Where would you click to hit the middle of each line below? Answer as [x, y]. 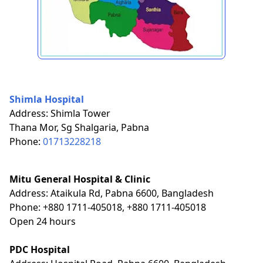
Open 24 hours [43, 221]
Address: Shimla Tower [60, 113]
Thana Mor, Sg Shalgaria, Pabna [79, 127]
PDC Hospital [40, 249]
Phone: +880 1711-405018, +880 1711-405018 [108, 207]
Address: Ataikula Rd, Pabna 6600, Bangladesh [112, 193]
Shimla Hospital [47, 99]
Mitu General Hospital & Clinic [80, 179]
